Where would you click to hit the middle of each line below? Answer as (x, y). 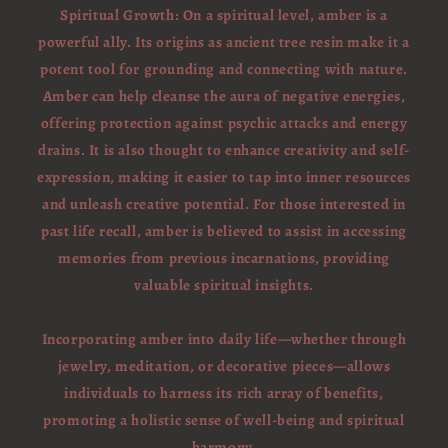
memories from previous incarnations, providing (224, 258)
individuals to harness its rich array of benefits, (224, 393)
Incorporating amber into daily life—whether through (224, 339)
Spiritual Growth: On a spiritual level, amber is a (223, 15)
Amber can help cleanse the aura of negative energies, (224, 96)
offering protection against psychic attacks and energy (224, 123)
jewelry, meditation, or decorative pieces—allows (224, 366)
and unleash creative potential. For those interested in (223, 204)
